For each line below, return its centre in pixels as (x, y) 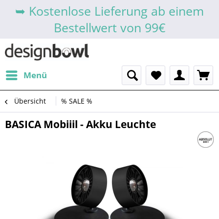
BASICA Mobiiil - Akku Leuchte (80, 124)
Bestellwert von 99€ (109, 27)
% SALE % (77, 101)
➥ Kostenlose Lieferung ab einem (109, 11)
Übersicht (30, 101)
